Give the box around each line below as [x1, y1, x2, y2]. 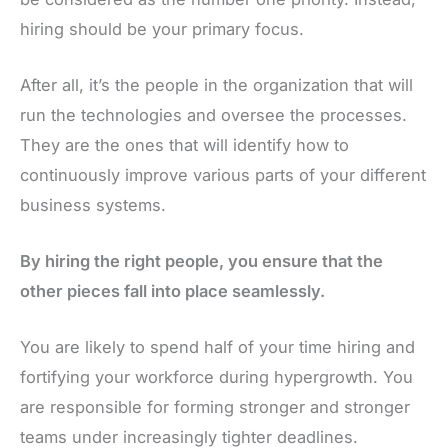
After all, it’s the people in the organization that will [20, 74, 413, 95]
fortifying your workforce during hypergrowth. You [20, 367, 413, 388]
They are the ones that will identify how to [20, 134, 349, 155]
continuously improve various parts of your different [20, 164, 426, 185]
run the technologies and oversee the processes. [20, 104, 407, 125]
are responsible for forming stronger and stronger [20, 397, 410, 418]
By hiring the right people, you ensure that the [20, 251, 383, 272]
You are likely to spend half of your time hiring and [20, 337, 415, 358]
